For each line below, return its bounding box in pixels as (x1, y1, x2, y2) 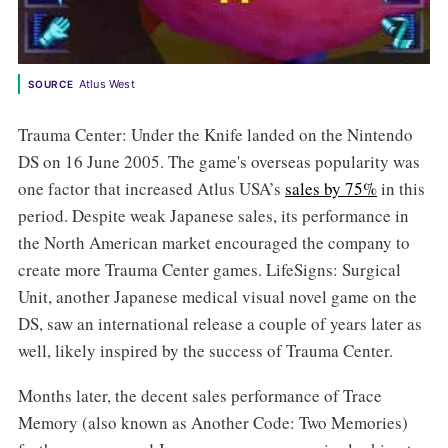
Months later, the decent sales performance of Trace (17, 383, 382, 407)
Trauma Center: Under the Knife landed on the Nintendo (17, 122, 413, 146)
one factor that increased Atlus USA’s (17, 176, 285, 200)
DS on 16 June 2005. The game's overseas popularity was (17, 149, 420, 173)
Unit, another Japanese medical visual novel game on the (17, 284, 417, 308)
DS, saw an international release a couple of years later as (17, 311, 422, 335)
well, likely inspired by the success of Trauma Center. (17, 338, 393, 362)
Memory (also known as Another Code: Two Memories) (17, 410, 408, 434)
